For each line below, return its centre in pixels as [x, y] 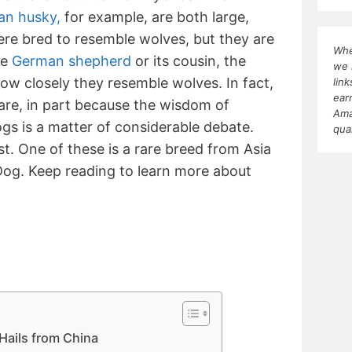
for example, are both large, [155, 17]
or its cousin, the [189, 61]
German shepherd [71, 61]
